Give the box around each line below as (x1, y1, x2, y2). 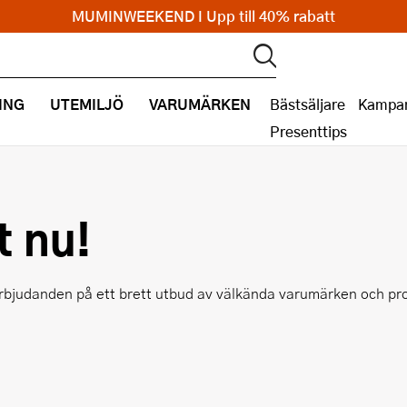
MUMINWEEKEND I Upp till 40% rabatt (72, 5, 335, 26)
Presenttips (270, 121, 347, 142)
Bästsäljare (270, 94, 345, 114)
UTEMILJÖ (50, 93, 124, 115)
